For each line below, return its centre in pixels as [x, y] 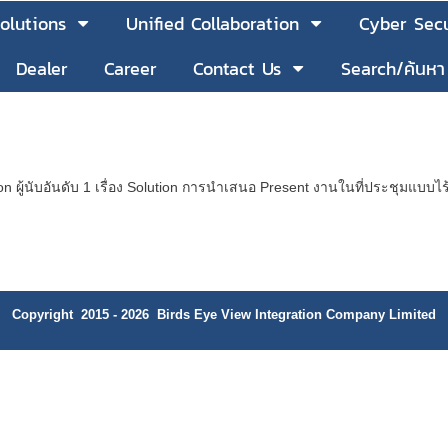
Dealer [42, 69]
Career [130, 69]
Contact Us [237, 69]
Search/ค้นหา [393, 69]
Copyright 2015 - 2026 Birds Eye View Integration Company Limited [224, 315]
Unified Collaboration [212, 23]
